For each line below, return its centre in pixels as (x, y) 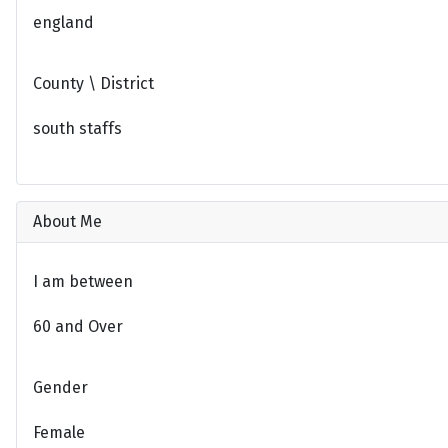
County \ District (93, 84)
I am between (83, 281)
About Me (67, 221)
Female (59, 433)
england (63, 22)
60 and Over (78, 326)
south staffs (77, 129)
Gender (60, 387)
